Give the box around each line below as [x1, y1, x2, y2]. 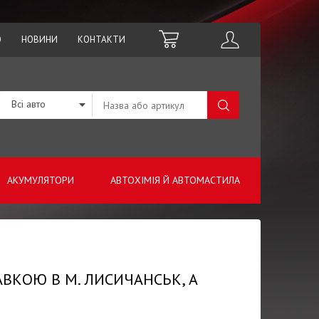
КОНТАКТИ [78, 33, 125, 46]
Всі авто [11, 98, 46, 110]
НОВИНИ [21, 33, 58, 46]
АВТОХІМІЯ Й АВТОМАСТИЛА [110, 174, 240, 187]
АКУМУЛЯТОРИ [6, 174, 74, 187]
